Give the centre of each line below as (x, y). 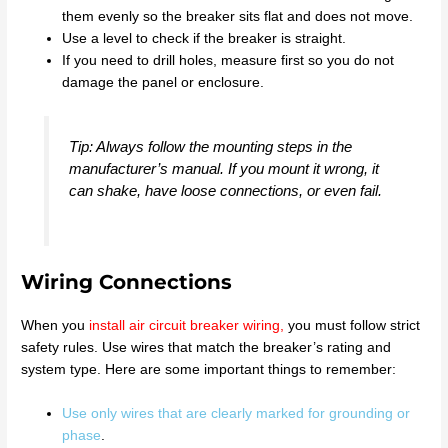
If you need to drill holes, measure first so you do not (228, 60)
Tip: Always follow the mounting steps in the (210, 147)
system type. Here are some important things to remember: (209, 369)
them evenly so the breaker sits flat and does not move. (238, 16)
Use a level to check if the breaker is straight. (204, 38)
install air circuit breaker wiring (185, 325)
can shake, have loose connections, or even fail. (225, 191)
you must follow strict (352, 325)
